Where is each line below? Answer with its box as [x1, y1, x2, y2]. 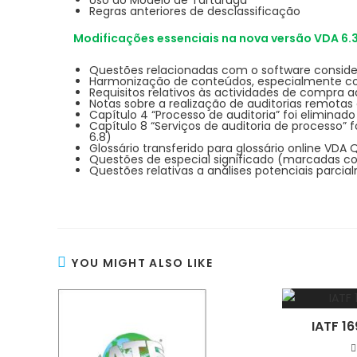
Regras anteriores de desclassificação [89, 3, 300, 19]
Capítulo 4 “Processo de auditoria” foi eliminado [89, 107, 355, 123]
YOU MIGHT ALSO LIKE [72, 255, 214, 271]
